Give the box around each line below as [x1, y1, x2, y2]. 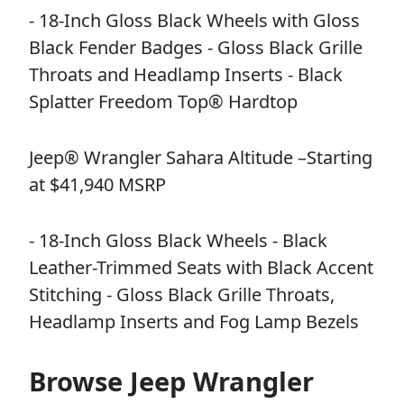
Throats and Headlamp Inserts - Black [29, 61, 343, 87]
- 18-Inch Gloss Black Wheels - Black [29, 227, 327, 252]
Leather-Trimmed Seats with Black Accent [29, 254, 373, 280]
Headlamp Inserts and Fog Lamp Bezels [29, 308, 359, 334]
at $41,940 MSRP [29, 171, 166, 197]
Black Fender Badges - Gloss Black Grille [29, 34, 363, 60]
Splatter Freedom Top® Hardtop [29, 88, 298, 114]
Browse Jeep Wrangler [29, 363, 314, 399]
